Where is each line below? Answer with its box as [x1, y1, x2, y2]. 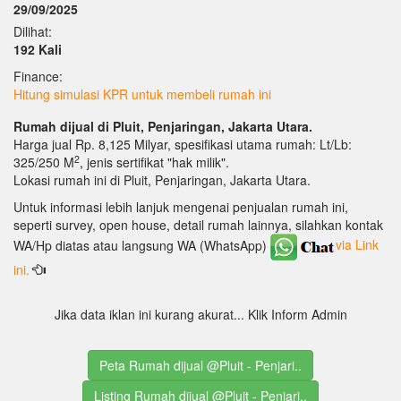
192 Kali [13, 39, 62, 58]
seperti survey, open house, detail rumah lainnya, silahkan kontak [13, 215, 383, 234]
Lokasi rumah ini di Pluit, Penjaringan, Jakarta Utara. [13, 170, 311, 189]
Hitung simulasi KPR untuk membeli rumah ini [13, 84, 271, 103]
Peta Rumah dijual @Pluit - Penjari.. [99, 355, 302, 374]
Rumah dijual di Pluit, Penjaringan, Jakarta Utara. [13, 116, 312, 135]
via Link [336, 235, 379, 254]
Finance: [13, 66, 63, 85]
